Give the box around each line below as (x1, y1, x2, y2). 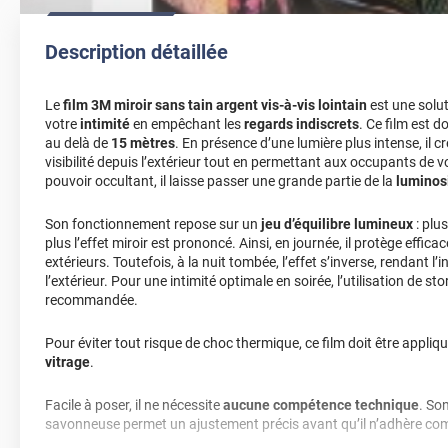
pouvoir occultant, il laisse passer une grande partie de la (45, 173, 396, 190)
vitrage (45, 354, 90, 371)
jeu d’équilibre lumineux (261, 216, 413, 233)
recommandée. (45, 292, 138, 309)
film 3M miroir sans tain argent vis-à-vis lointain (63, 97, 367, 114)
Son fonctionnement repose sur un (45, 216, 261, 233)
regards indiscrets (244, 116, 359, 133)
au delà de (45, 135, 111, 152)
